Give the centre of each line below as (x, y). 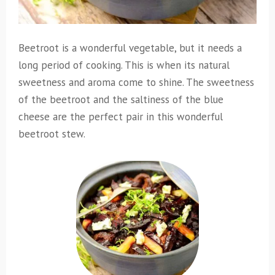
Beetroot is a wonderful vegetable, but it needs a (130, 48)
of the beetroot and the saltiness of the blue (121, 100)
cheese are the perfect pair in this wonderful (121, 117)
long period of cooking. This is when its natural (124, 65)
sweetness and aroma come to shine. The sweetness (136, 83)
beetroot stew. (52, 134)
